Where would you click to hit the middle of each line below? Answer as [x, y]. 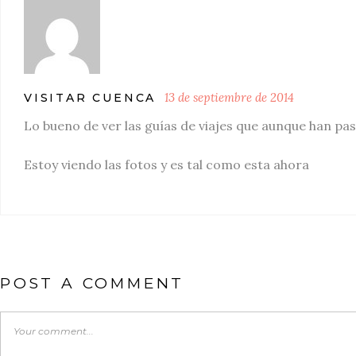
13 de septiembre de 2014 [230, 97]
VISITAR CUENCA [90, 98]
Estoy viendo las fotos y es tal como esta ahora [166, 164]
